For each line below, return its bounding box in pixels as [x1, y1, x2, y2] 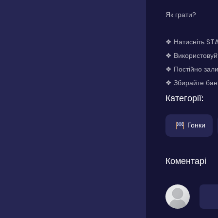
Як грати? [165, 10, 196, 19]
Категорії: [165, 92, 203, 104]
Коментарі [165, 155, 206, 167]
